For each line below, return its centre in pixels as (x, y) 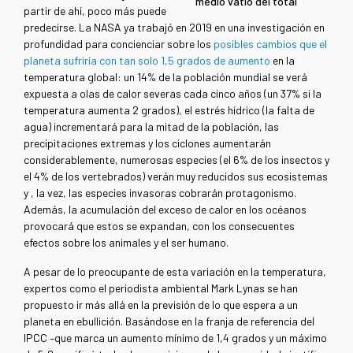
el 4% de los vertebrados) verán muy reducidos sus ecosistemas (176, 176)
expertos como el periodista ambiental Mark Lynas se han (161, 288)
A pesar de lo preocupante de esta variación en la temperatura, (175, 272)
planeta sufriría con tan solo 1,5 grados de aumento (147, 61)
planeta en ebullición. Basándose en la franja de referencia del (169, 321)
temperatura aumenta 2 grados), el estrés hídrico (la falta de (169, 110)
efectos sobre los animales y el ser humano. (126, 243)
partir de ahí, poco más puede (95, 11)
